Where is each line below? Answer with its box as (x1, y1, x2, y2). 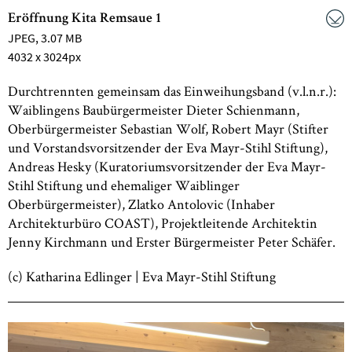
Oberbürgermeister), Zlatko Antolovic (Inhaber (8, 195, 275, 213)
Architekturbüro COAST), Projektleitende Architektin (8, 214, 317, 232)
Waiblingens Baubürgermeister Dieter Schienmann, (8, 101, 299, 119)
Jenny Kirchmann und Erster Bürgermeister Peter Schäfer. (8, 233, 335, 251)
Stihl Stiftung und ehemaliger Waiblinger (8, 176, 240, 194)
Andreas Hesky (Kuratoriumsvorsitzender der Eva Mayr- (8, 157, 326, 175)
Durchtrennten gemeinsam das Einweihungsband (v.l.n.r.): (8, 82, 336, 100)
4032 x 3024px (8, 49, 81, 64)
